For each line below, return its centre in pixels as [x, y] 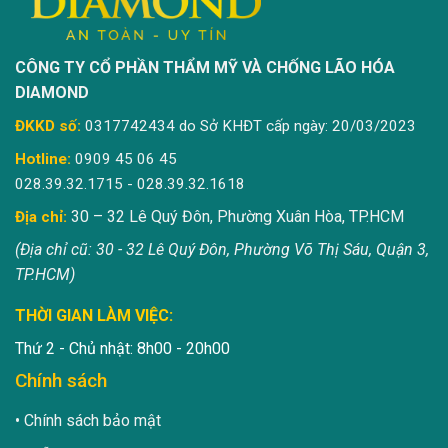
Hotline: [43, 159]
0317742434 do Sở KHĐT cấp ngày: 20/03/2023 [248, 126]
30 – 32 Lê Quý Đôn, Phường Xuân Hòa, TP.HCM [237, 217]
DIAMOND [52, 93]
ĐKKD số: [48, 126]
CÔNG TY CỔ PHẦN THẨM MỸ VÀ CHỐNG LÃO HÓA [205, 68]
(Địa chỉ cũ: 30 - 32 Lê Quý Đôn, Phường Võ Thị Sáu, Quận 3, [222, 250]
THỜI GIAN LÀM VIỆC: [96, 316]
